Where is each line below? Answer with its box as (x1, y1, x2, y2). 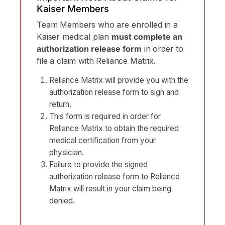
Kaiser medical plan (37, 31, 111, 42)
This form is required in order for (49, 111, 161, 121)
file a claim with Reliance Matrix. (37, 55, 156, 66)
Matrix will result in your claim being (49, 183, 171, 193)
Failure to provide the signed (49, 159, 148, 169)
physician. (49, 147, 84, 157)
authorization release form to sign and (49, 87, 179, 97)
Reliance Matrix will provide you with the (49, 75, 188, 85)
